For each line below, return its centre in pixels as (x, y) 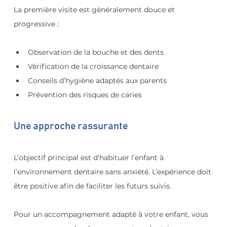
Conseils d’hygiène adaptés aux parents (97, 80)
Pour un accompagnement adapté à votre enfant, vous (112, 214)
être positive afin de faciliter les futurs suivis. (92, 186)
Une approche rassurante (71, 126)
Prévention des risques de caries (85, 94)
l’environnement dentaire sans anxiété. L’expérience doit (113, 172)
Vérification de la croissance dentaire (93, 66)
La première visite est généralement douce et (95, 9)
